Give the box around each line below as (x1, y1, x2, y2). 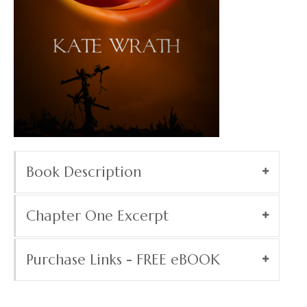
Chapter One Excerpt (26, 207, 169, 225)
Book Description (26, 163, 141, 182)
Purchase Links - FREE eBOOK (26, 251, 220, 269)
